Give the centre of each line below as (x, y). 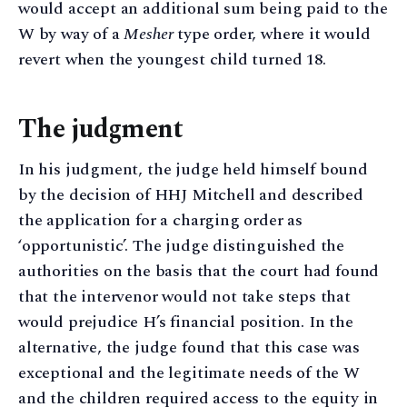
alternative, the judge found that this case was (189, 347)
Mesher (149, 34)
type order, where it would (272, 34)
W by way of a (71, 34)
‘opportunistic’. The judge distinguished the (182, 246)
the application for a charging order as (160, 220)
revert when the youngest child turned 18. (172, 59)
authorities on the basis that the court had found (199, 271)
